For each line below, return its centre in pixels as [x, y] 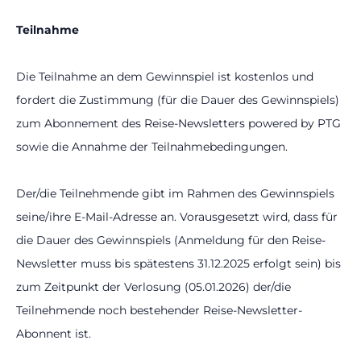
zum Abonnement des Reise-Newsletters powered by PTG [178, 123]
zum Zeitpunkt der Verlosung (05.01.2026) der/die [154, 287]
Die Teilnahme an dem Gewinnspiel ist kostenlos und [165, 77]
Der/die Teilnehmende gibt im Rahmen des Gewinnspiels [175, 193]
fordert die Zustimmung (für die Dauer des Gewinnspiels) [178, 100]
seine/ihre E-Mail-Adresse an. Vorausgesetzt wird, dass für [177, 217]
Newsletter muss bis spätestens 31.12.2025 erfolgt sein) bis [178, 263]
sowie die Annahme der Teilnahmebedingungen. [154, 147]
